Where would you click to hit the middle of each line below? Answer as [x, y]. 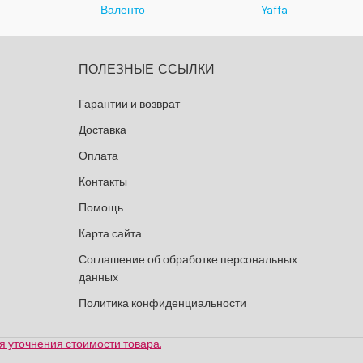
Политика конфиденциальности [162, 303]
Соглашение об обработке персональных [188, 260]
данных [98, 278]
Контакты [102, 182]
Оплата [98, 156]
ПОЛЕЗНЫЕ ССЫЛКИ [146, 70]
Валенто [122, 10]
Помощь [100, 208]
